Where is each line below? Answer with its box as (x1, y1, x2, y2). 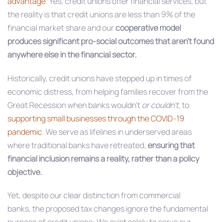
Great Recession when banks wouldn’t (7, 99, 142, 111)
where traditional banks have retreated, (7, 139, 148, 151)
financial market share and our (7, 22, 115, 33)
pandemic (7, 126, 42, 137)
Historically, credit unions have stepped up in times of (7, 72, 192, 84)
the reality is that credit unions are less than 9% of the (7, 8, 195, 20)
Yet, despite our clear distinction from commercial (7, 190, 180, 201)
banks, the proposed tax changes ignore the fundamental (7, 203, 208, 215)
